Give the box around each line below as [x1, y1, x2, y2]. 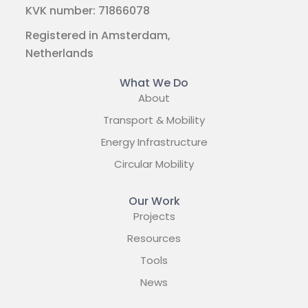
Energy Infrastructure [100, 134, 208, 149]
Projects [133, 208, 175, 223]
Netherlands [25, 45, 93, 61]
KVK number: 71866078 [25, 2, 150, 19]
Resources [127, 230, 181, 245]
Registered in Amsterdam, [25, 27, 170, 43]
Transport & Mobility [103, 112, 205, 127]
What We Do [120, 74, 188, 91]
